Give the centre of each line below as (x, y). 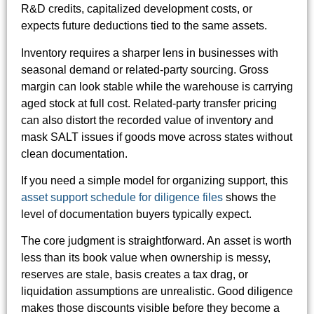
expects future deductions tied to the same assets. (144, 26)
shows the (250, 198)
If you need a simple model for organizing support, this (155, 181)
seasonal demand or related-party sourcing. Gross (145, 69)
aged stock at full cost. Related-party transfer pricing (149, 103)
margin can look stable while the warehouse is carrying (157, 86)
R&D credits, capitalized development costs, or (137, 9)
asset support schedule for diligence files (122, 198)
